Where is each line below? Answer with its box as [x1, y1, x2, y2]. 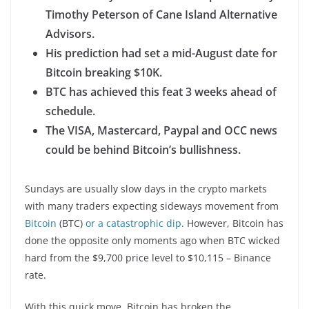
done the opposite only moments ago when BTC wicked [25, 233, 280, 247]
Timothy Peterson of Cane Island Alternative [46, 6, 277, 22]
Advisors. [46, 26, 94, 41]
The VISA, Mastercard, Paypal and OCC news [46, 122, 277, 138]
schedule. [46, 103, 95, 119]
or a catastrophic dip [86, 216, 181, 230]
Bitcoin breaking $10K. [46, 64, 162, 80]
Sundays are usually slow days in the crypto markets [25, 181, 267, 195]
